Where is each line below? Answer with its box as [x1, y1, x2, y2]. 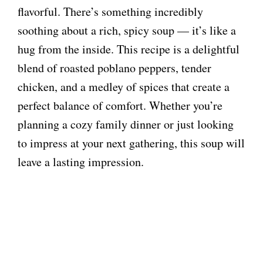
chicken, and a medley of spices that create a [18, 79, 230, 95]
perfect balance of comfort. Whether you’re [18, 97, 222, 114]
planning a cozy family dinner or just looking [18, 116, 234, 133]
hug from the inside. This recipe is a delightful [18, 41, 240, 58]
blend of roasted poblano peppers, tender [18, 60, 211, 76]
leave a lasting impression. [18, 154, 144, 170]
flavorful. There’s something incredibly [18, 4, 203, 20]
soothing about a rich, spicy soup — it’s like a [18, 22, 236, 39]
